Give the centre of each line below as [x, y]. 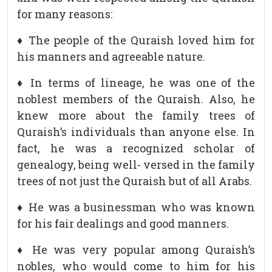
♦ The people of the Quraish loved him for [136, 40]
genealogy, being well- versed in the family [136, 165]
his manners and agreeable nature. [111, 57]
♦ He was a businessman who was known [136, 207]
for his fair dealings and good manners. [123, 224]
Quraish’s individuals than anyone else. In [136, 132]
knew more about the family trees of [136, 116]
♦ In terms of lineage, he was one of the [136, 83]
